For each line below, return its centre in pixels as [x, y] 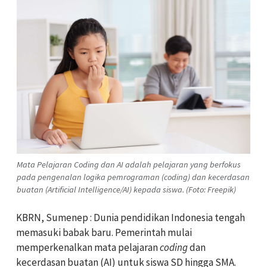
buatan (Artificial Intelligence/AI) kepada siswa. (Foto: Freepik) [126, 189]
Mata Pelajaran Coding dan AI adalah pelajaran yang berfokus [129, 164]
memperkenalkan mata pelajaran [88, 247]
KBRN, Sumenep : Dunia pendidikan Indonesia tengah [131, 217]
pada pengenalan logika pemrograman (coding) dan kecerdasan [133, 177]
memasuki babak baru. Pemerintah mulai [104, 232]
